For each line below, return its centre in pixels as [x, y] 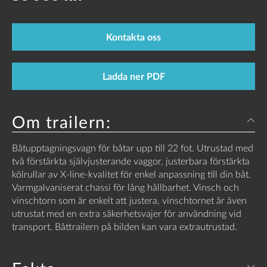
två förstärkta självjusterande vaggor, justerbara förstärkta [131, 161]
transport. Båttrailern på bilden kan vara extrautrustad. [125, 226]
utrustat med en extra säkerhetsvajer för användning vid [127, 213]
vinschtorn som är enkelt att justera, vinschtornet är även [129, 200]
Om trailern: [61, 122]
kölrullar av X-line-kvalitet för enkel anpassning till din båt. [131, 174]
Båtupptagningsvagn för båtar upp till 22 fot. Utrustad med [133, 148]
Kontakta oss [133, 37]
